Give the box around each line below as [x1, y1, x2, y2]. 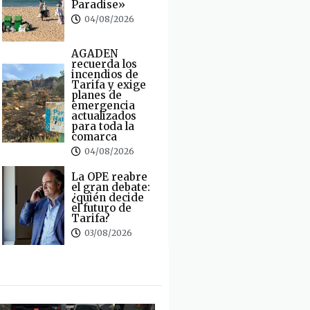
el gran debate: [71, 180, 150, 194]
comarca [71, 129, 117, 143]
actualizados [71, 109, 136, 122]
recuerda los [71, 57, 137, 71]
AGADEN [71, 46, 118, 60]
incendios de [71, 67, 138, 81]
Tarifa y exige [71, 77, 146, 91]
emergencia [71, 98, 135, 112]
